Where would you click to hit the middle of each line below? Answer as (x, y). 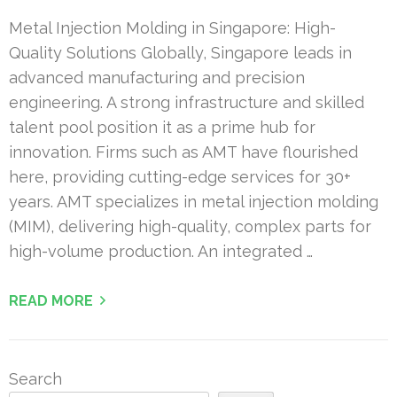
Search (35, 378)
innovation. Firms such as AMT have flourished (183, 152)
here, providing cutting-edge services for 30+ (180, 176)
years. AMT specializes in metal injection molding (194, 201)
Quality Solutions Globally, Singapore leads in (180, 52)
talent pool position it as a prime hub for (162, 127)
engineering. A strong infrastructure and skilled (187, 102)
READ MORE (51, 300)
